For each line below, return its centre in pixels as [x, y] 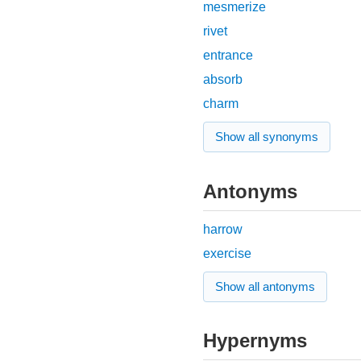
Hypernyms [255, 341]
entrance [228, 56]
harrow [223, 229]
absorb [223, 80]
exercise [227, 253]
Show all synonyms [267, 137]
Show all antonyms [265, 286]
